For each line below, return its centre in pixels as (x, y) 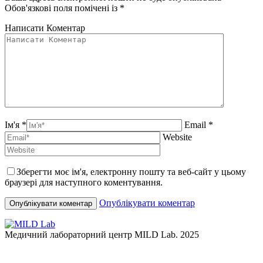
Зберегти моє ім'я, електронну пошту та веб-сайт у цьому (131, 171)
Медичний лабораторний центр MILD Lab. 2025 (102, 234)
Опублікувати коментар (147, 203)
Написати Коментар (45, 28)
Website (177, 137)
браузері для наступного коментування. (84, 182)
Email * (199, 124)
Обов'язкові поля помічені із (62, 8)
